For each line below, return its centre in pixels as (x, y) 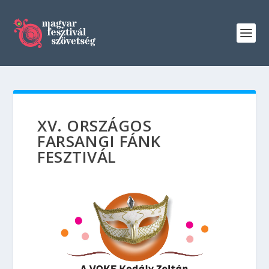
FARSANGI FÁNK (99, 141)
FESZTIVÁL (77, 157)
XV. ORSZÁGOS (95, 125)
